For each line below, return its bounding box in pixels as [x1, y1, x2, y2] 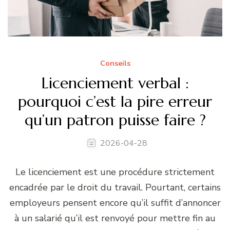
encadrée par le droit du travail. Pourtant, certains [9, 181, 221, 194]
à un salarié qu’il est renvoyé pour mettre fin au [14, 212, 216, 224]
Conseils [100, 58, 130, 68]
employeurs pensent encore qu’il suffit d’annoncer [9, 196, 221, 209]
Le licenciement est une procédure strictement [15, 165, 215, 178]
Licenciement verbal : [41, 73, 189, 93]
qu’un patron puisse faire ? [24, 110, 206, 130]
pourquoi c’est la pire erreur [18, 92, 212, 111]
